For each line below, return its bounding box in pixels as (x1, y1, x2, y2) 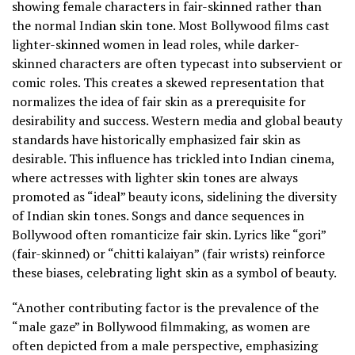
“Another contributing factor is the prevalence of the (12, 299, 319, 317)
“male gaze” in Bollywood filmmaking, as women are (12, 318, 310, 336)
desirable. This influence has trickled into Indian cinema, (12, 150, 334, 168)
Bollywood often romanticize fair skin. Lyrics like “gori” (12, 226, 326, 244)
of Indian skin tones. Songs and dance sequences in (12, 207, 304, 225)
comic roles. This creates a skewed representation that (12, 74, 325, 92)
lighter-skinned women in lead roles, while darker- (12, 36, 300, 54)
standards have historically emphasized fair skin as (12, 131, 300, 149)
